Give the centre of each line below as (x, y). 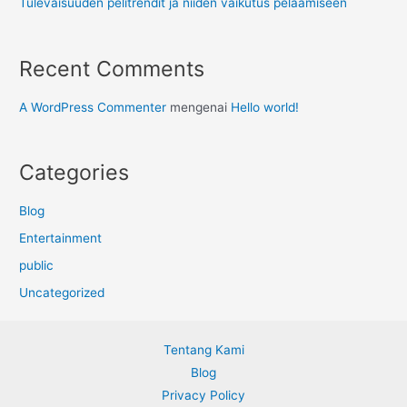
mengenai (199, 107)
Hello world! (265, 107)
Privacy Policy (203, 395)
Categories (74, 173)
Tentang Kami (203, 350)
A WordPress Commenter (93, 107)
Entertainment (61, 238)
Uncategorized (62, 293)
